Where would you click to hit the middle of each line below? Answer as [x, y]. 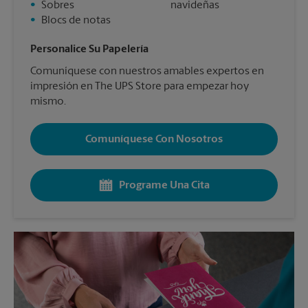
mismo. [48, 102]
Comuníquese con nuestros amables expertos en [147, 71]
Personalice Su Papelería [89, 49]
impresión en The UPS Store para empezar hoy [140, 87]
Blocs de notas [76, 21]
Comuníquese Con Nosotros [154, 139]
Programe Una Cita [164, 185]
